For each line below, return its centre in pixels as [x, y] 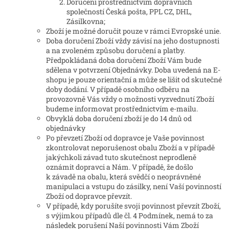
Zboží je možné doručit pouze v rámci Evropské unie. [133, 31]
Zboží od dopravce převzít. [89, 196]
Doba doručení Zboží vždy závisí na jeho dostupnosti [133, 41]
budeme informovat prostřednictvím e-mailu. [122, 109]
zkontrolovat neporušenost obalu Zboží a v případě [130, 148]
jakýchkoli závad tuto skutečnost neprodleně [121, 157]
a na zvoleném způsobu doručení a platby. [116, 51]
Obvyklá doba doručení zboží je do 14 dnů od [119, 119]
